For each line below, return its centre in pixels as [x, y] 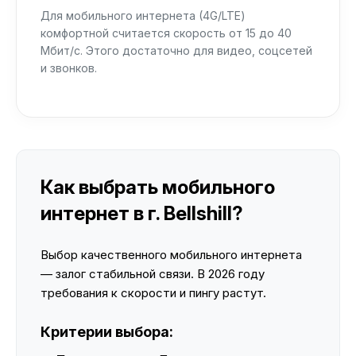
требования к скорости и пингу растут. [153, 293]
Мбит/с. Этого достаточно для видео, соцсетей [176, 50]
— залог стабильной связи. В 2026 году [153, 274]
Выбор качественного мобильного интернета [171, 255]
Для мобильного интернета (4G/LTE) [143, 15]
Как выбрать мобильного [158, 187]
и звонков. [69, 68]
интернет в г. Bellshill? [142, 213]
